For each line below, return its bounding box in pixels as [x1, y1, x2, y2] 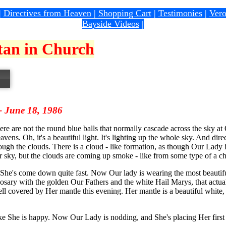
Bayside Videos [82, 19, 139, 29]
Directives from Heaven [3, 8, 91, 18]
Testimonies [158, 8, 202, 18]
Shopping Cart [98, 8, 151, 18]
